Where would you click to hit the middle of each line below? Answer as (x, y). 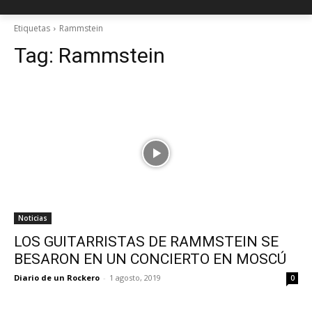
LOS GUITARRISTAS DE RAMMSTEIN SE (146, 242)
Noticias (33, 218)
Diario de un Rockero (57, 278)
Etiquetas (32, 28)
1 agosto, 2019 (135, 278)
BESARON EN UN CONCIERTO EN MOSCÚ (150, 259)
